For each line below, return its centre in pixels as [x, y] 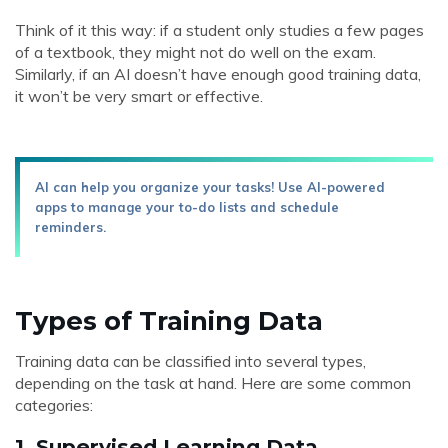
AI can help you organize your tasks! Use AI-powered [210, 187]
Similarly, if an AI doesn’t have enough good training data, [218, 74]
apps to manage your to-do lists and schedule [187, 207]
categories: [54, 405]
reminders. [70, 227]
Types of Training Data [169, 320]
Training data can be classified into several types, [190, 361]
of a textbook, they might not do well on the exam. [195, 52]
